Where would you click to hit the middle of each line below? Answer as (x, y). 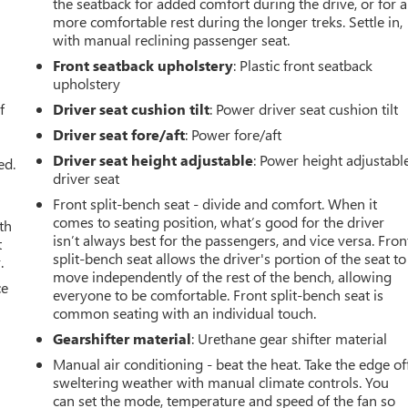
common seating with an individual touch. (185, 313)
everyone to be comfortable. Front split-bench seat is (219, 295)
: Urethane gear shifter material (290, 338)
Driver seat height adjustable (153, 160)
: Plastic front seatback (303, 65)
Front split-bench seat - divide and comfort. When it (215, 204)
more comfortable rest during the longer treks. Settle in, (228, 21)
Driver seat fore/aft (119, 134)
